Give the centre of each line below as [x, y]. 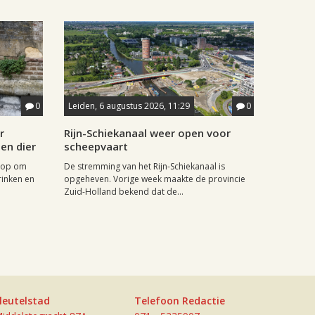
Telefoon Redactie [180, 301]
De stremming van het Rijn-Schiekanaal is [144, 167]
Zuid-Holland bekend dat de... [124, 192]
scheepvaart [96, 147]
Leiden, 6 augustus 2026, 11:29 [129, 106]
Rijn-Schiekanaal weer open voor [147, 133]
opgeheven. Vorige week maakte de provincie [155, 179]
